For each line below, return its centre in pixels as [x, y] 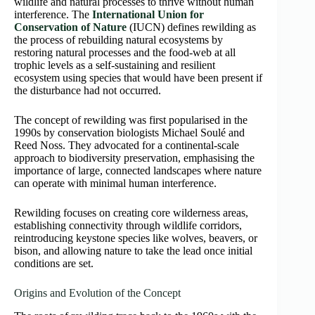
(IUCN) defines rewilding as [191, 27]
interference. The [53, 15]
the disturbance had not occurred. [88, 91]
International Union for [148, 15]
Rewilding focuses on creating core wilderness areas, [131, 213]
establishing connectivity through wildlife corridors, [128, 226]
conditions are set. [54, 264]
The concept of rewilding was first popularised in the [131, 120]
